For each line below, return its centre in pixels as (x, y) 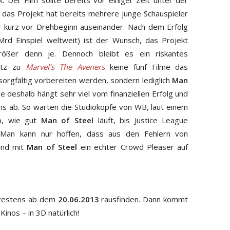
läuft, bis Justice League (141, 120)
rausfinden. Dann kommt (143, 199)
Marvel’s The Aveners (65, 67)
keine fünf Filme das (147, 67)
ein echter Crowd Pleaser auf (133, 147)
